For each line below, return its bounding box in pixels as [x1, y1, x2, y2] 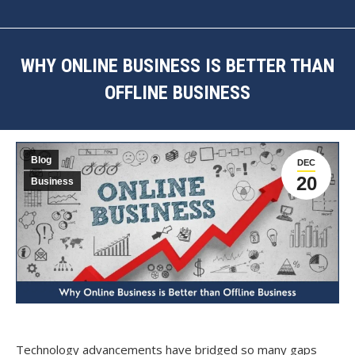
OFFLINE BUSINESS [105, 82, 250, 104]
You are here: [177, 109, 250, 124]
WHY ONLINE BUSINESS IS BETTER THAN [21, 55, 334, 77]
